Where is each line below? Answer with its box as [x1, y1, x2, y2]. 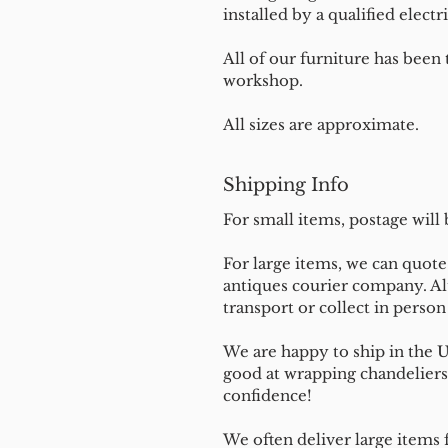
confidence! [223, 386, 316, 405]
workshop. [223, 71, 303, 90]
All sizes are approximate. [223, 115, 419, 134]
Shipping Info [223, 174, 349, 196]
